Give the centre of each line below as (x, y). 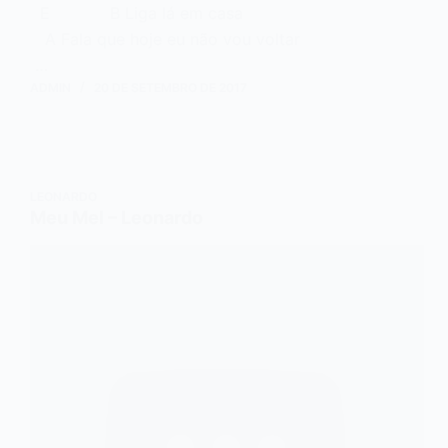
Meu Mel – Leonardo (116, 218)
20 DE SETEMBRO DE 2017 (170, 88)
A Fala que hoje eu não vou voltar (195, 39)
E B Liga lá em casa (196, 13)
